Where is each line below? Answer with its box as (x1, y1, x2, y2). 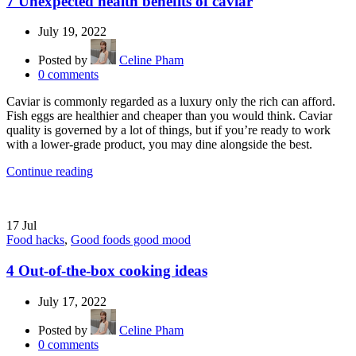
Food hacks (6, 233, 64, 247)
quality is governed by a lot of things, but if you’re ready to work (6, 123, 331, 137)
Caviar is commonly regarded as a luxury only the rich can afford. (6, 95, 335, 109)
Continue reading (6, 164, 93, 179)
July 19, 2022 (38, 25, 106, 39)
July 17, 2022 (38, 294, 106, 308)
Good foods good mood (71, 233, 191, 247)
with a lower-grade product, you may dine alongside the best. (6, 137, 312, 152)
